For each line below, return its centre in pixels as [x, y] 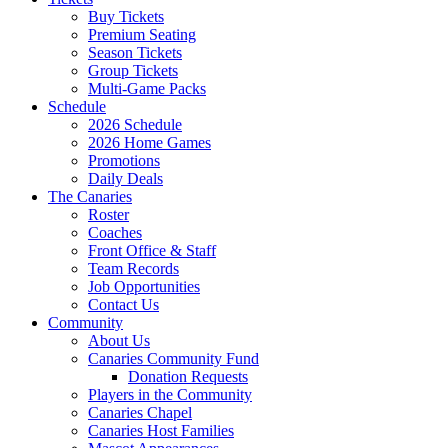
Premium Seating [142, 35]
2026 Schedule [135, 125]
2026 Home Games [149, 143]
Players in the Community [170, 395]
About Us [119, 341]
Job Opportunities [144, 287]
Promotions [124, 161]
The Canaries [90, 197]
